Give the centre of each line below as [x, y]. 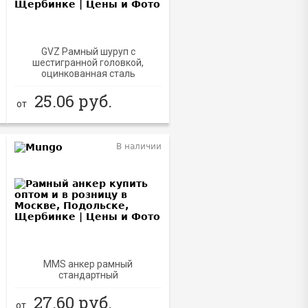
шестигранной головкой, [88, 63]
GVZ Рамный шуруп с [88, 52]
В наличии [139, 146]
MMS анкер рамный [88, 264]
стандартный [88, 275]
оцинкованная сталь [88, 74]
